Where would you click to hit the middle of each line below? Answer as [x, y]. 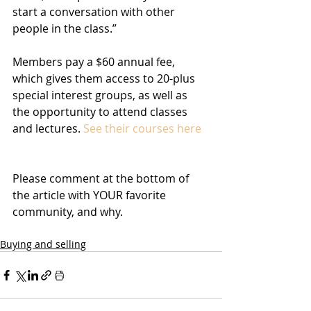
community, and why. [68, 212]
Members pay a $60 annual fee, [95, 62]
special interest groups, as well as [101, 95]
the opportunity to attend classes [101, 112]
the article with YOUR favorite [91, 195]
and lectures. [48, 129]
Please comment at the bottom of [102, 179]
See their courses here [142, 129]
